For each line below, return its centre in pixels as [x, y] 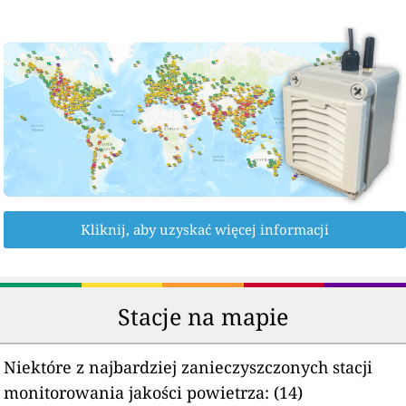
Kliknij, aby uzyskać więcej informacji [205, 230]
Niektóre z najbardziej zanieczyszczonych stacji [188, 367]
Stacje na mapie [203, 317]
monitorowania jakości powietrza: [137, 393]
